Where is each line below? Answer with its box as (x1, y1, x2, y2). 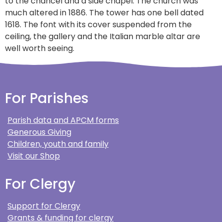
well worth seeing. (5, 43, 74, 54)
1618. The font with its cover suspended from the (5, 19, 192, 30)
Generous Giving (7, 126, 71, 138)
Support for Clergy (7, 200, 80, 212)
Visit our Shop (7, 150, 60, 162)
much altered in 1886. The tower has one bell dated (5, 7, 204, 18)
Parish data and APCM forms (7, 114, 119, 126)
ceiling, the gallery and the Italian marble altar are (5, 31, 200, 42)
